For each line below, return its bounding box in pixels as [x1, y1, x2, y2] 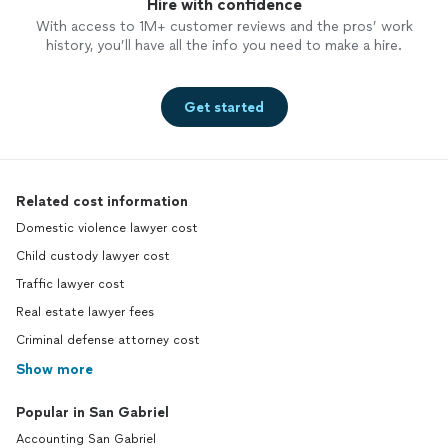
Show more [16, 361, 93, 378]
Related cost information [16, 193, 188, 210]
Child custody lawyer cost [16, 249, 170, 263]
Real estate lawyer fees [16, 305, 154, 319]
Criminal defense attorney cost [16, 333, 200, 347]
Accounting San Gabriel [16, 432, 156, 446]
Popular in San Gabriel [16, 404, 169, 421]
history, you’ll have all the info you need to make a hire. [46, 37, 402, 54]
